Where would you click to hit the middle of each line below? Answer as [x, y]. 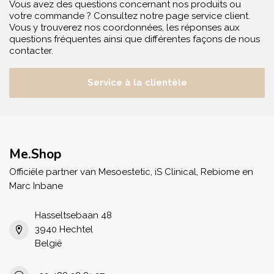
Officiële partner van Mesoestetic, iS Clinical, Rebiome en [131, 172]
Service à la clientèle [137, 83]
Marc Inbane [36, 186]
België [48, 243]
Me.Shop [35, 154]
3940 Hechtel [64, 229]
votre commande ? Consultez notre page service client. [130, 16]
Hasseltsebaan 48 [73, 215]
